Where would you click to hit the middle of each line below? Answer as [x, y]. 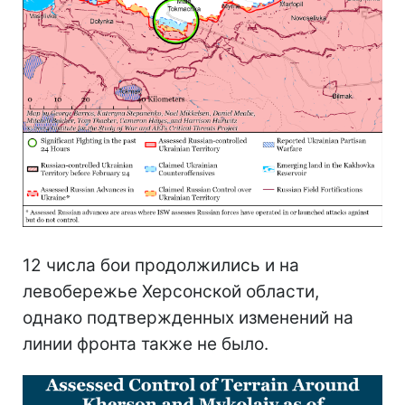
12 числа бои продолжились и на [161, 266]
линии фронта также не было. [146, 344]
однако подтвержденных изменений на [188, 318]
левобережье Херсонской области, [171, 292]
